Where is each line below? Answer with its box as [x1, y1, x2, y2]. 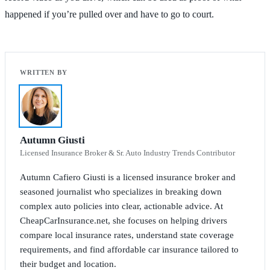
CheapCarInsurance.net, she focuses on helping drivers [20, 215, 227, 225]
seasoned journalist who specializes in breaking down [20, 186, 222, 196]
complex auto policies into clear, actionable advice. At [20, 201, 223, 211]
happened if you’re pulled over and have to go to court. [5, 8, 214, 19]
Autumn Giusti [20, 134, 85, 146]
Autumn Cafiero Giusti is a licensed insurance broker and [20, 172, 236, 182]
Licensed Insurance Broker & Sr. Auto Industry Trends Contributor [20, 148, 235, 157]
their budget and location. [20, 259, 116, 269]
